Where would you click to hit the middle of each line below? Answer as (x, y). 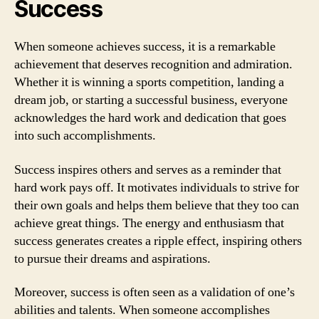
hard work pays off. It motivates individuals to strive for (157, 187)
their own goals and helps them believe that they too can (157, 205)
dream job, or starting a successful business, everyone (151, 100)
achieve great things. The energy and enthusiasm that (149, 223)
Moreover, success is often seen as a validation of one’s (155, 292)
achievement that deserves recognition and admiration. (153, 64)
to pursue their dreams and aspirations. (113, 258)
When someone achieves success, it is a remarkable (145, 47)
